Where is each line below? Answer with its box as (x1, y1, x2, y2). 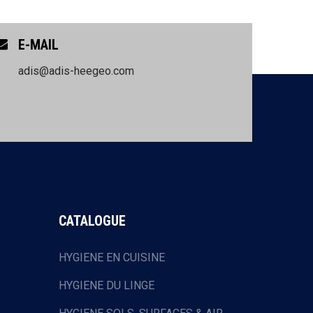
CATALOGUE (58, 212, 126, 229)
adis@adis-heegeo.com (18, 64, 134, 78)
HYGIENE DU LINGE (58, 278, 154, 292)
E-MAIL (18, 36, 59, 53)
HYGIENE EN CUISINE (58, 250, 165, 264)
